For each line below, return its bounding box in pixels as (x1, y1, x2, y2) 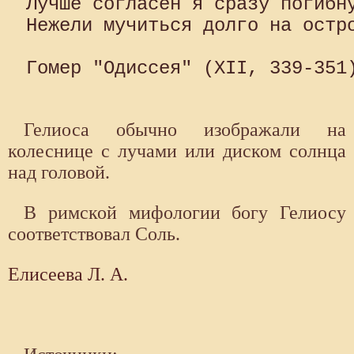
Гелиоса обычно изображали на (24, 119, 346, 141)
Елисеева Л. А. (8, 264, 128, 285)
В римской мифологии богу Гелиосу (24, 202, 346, 224)
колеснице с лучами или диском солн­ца (8, 141, 346, 162)
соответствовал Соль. (8, 224, 180, 245)
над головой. (8, 162, 110, 183)
